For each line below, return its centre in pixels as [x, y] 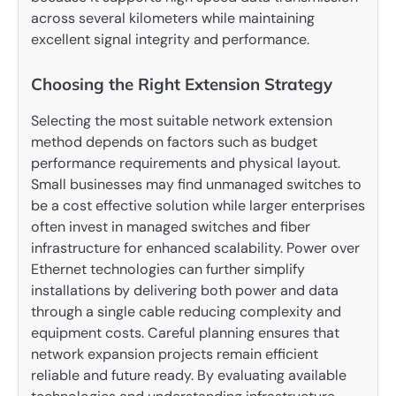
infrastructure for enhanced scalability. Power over [195, 248]
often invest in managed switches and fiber [171, 227]
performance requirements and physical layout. [186, 164]
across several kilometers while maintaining [173, 19]
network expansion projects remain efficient [175, 354]
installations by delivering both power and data [185, 291]
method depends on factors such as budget [174, 142]
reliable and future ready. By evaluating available [189, 376]
